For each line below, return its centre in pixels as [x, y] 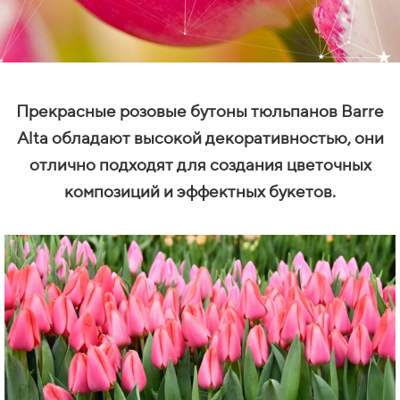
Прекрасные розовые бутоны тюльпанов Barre [200, 110]
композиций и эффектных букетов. [200, 191]
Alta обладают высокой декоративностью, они [200, 137]
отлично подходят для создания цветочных [200, 164]
